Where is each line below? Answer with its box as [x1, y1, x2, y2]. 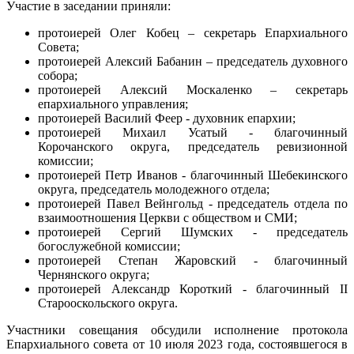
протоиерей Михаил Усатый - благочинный [38, 125, 348, 139]
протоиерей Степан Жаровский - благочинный [38, 253, 348, 267]
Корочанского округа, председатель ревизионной [38, 139, 348, 153]
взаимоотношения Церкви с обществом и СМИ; [38, 210, 297, 224]
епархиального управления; [38, 96, 188, 111]
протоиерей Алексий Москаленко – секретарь [38, 82, 348, 96]
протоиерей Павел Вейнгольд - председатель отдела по [38, 196, 348, 210]
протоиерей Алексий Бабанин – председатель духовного [38, 54, 348, 68]
